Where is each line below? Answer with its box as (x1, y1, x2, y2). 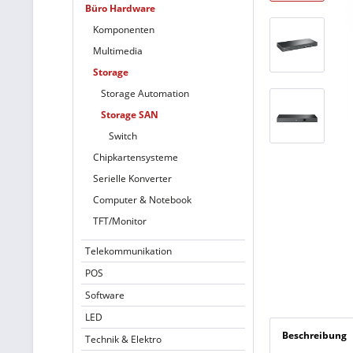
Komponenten (93, 23, 154, 36)
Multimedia (93, 44, 143, 58)
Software (85, 288, 124, 302)
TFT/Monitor (93, 214, 147, 228)
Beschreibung (282, 329, 347, 342)
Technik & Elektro (85, 333, 162, 346)
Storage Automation (101, 87, 189, 100)
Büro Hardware (85, 2, 155, 15)
